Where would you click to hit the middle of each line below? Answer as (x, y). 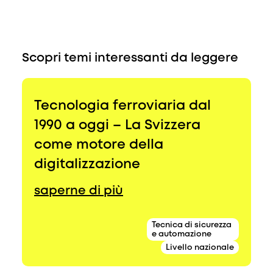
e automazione (181, 234)
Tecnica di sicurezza (191, 225)
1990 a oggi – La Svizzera (117, 126)
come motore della (99, 145)
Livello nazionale (200, 248)
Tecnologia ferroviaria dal (122, 106)
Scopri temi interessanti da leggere (130, 58)
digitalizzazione (87, 165)
